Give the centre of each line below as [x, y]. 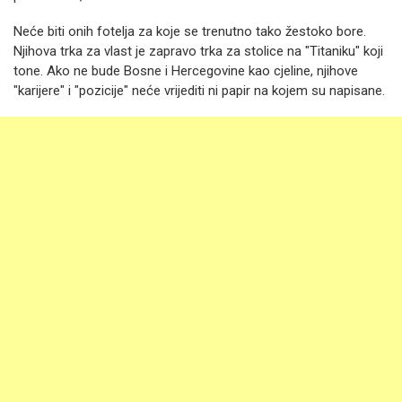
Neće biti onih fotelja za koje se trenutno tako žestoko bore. [190, 31]
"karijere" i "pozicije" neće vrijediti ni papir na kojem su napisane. [199, 91]
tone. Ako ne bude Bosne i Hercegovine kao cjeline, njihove [186, 71]
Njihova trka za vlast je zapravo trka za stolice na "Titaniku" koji [198, 51]
